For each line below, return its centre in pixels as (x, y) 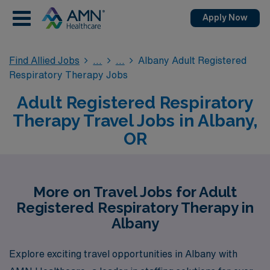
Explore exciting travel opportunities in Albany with (123, 253)
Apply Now (225, 17)
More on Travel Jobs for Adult (135, 192)
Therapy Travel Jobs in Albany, (135, 121)
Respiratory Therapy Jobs (68, 75)
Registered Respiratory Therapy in (135, 208)
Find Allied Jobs (44, 60)
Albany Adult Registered (193, 60)
